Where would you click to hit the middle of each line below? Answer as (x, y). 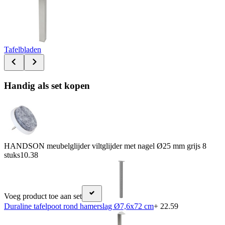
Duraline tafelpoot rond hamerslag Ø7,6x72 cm (79, 206)
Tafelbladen (23, 49)
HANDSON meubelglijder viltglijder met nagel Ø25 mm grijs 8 (105, 146)
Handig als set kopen (47, 85)
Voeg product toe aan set (43, 196)
